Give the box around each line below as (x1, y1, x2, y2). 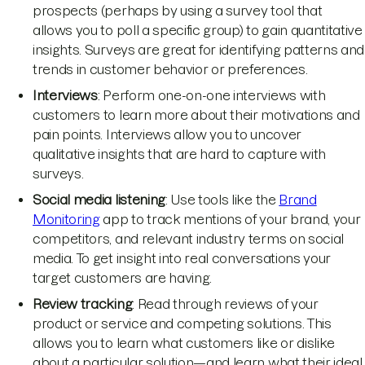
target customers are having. (33, 270, 213, 285)
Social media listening (33, 191, 165, 207)
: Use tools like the (165, 191, 279, 207)
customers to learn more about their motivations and (33, 107, 360, 122)
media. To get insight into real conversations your (33, 250, 331, 266)
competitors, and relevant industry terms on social (33, 231, 344, 246)
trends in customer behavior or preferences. (33, 61, 308, 77)
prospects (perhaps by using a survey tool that (33, 2, 323, 18)
